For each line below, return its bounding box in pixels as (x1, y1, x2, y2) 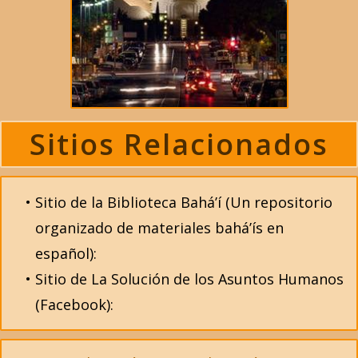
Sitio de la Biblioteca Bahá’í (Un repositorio (34, 193, 332, 213)
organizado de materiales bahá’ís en (35, 218, 284, 238)
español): (35, 244, 97, 264)
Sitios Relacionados (30, 125, 328, 165)
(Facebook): (35, 295, 113, 315)
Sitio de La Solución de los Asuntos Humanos (34, 269, 344, 289)
